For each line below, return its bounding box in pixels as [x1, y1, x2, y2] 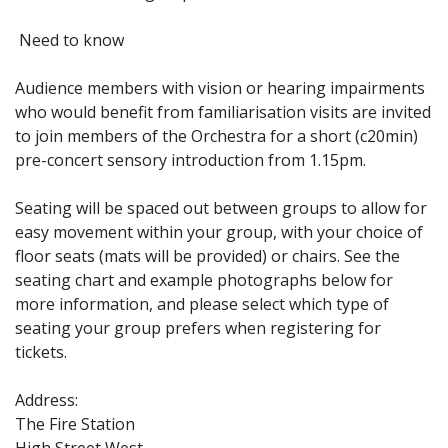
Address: [15, 388, 78, 411]
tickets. [15, 340, 67, 363]
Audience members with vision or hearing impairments [15, 76, 425, 99]
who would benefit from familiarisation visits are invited [15, 100, 431, 123]
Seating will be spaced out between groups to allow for [15, 196, 427, 219]
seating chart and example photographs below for [15, 268, 393, 291]
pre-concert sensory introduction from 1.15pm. [15, 148, 366, 171]
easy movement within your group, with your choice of [15, 220, 423, 243]
